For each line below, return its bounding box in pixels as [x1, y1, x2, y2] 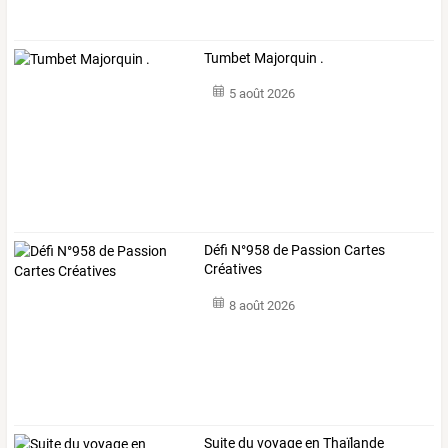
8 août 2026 [228, 297, 295, 313]
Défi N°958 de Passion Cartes [204, 242, 386, 259]
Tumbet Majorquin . [204, 50, 325, 67]
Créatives [204, 261, 263, 278]
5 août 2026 [228, 86, 295, 102]
